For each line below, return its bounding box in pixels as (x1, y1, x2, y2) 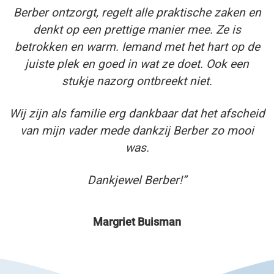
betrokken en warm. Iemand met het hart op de (14, 39, 260, 54)
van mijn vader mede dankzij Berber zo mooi (20, 123, 254, 138)
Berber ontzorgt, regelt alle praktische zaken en (13, 5, 261, 20)
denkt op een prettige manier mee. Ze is (33, 22, 241, 37)
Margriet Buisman (93, 215, 181, 228)
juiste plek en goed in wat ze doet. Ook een (25, 56, 249, 71)
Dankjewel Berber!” (87, 172, 187, 187)
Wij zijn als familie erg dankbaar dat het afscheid (9, 106, 265, 120)
